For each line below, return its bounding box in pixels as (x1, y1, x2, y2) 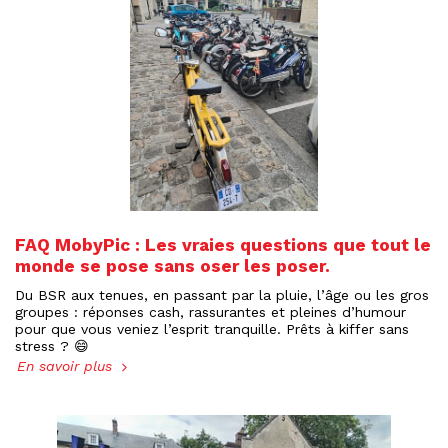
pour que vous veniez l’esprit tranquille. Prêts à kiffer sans (15, 321, 409, 337)
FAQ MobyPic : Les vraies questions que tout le (15, 235, 431, 255)
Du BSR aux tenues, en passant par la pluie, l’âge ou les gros (15, 287, 429, 303)
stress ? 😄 (15, 338, 89, 354)
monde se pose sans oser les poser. (15, 256, 330, 276)
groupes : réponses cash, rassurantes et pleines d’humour (15, 304, 406, 320)
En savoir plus (17, 358, 117, 374)
